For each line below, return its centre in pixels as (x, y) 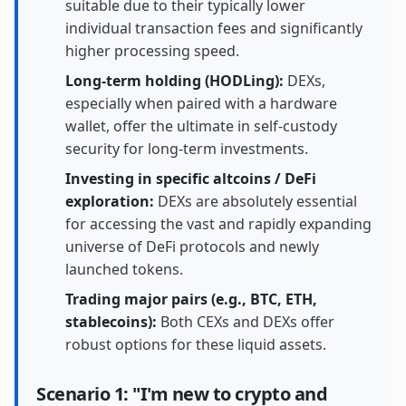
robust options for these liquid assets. (196, 344)
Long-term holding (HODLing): (174, 81)
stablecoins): (111, 322)
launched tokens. (124, 269)
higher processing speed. (152, 51)
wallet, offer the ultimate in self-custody (201, 126)
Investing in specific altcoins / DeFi (191, 179)
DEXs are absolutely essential (256, 201)
